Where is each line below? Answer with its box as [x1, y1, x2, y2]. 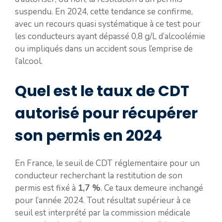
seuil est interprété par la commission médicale [15, 207, 190, 219]
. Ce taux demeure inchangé [101, 182, 203, 194]
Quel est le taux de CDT [15, 80, 189, 102]
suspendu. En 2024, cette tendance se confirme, [15, 6, 193, 17]
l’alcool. [15, 55, 43, 67]
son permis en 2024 [15, 125, 162, 146]
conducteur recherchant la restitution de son [15, 169, 182, 181]
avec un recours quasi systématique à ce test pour [15, 18, 201, 30]
